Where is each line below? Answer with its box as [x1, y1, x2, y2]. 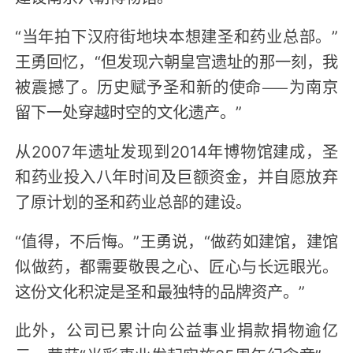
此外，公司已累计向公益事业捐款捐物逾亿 [15, 318, 338, 342]
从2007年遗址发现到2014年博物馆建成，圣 [15, 138, 338, 162]
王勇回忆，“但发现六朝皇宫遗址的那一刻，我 [15, 48, 338, 72]
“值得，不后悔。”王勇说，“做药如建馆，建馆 [15, 228, 338, 252]
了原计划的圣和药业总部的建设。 [15, 188, 252, 213]
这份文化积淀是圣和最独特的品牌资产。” [15, 278, 306, 303]
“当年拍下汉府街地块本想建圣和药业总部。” [15, 23, 338, 47]
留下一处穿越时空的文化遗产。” [15, 98, 243, 123]
